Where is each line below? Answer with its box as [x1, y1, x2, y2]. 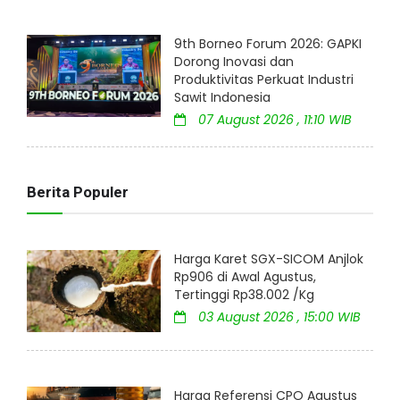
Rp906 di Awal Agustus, [174, 267, 316, 286]
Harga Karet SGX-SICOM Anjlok [174, 249, 363, 268]
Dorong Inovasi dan [174, 52, 294, 71]
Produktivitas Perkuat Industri [174, 70, 354, 88]
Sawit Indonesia [174, 87, 271, 106]
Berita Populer [27, 182, 129, 201]
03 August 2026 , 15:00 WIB [195, 307, 361, 326]
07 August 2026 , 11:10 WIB [195, 110, 352, 129]
